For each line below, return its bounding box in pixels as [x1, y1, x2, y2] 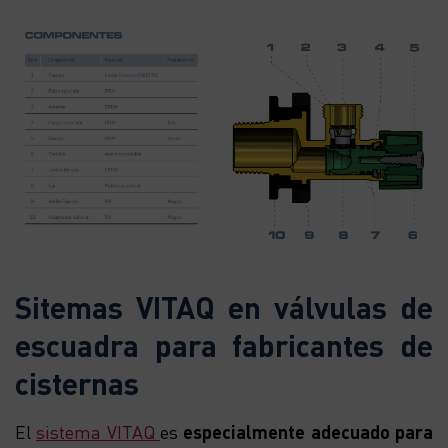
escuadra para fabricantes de [15, 325, 433, 364]
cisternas [15, 363, 139, 402]
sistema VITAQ [36, 419, 161, 443]
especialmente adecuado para [183, 419, 434, 443]
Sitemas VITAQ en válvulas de [15, 287, 433, 326]
